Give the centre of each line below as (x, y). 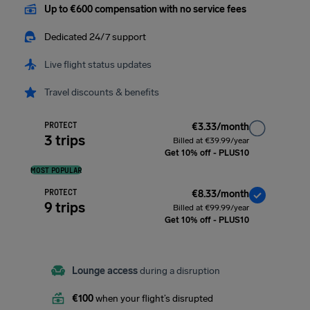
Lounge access (105, 271)
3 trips (65, 140)
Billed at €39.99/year (211, 140)
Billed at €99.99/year (211, 208)
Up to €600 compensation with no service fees (145, 9)
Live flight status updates (98, 64)
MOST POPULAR (56, 170)
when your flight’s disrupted (153, 298)
